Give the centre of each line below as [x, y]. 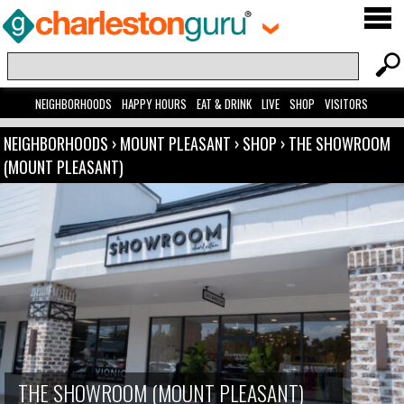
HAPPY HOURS [155, 104]
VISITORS [347, 104]
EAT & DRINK [225, 104]
